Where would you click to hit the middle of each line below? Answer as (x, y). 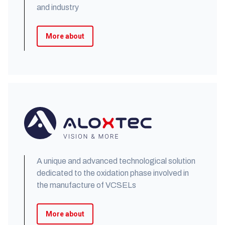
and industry (58, 7)
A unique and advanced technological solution (116, 161)
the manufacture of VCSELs (86, 185)
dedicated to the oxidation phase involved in (113, 173)
